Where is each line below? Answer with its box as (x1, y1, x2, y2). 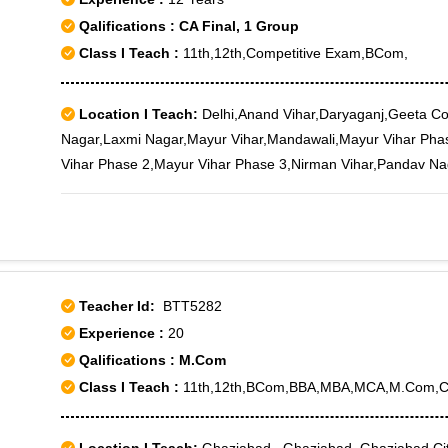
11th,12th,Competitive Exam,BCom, (179, 45, 408, 61)
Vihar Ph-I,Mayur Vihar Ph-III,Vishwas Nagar (61, 181, 342, 197)
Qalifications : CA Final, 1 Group (75, 18, 299, 34)
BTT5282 (155, 298, 222, 314)
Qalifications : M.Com (75, 352, 226, 368)
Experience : (79, 325, 168, 341)
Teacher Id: (79, 298, 155, 314)
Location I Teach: (79, 106, 198, 122)
